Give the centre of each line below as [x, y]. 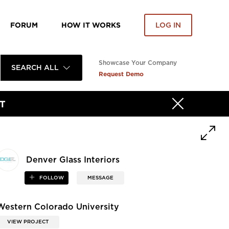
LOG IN [168, 25]
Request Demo [121, 74]
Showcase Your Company [138, 63]
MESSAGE [100, 178]
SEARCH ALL [35, 68]
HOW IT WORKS [91, 25]
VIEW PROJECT [28, 222]
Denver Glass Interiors [73, 160]
